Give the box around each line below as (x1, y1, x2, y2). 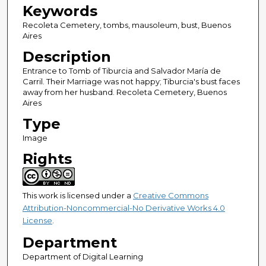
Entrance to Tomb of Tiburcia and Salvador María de (22, 66, 221, 76)
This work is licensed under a (22, 191, 133, 201)
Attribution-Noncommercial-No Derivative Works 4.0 (22, 203, 225, 213)
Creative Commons (132, 191, 208, 201)
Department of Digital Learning (22, 252, 143, 262)
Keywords (22, 2, 97, 20)
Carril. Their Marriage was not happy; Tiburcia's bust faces (22, 77, 240, 87)
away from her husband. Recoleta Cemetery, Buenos (22, 87, 227, 97)
